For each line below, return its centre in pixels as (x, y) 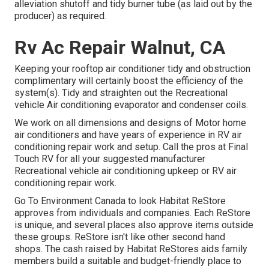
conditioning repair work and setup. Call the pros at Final (131, 147)
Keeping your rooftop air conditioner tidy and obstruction (132, 69)
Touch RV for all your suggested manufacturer (110, 159)
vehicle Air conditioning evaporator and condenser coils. (131, 105)
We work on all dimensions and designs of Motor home (130, 123)
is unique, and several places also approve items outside (134, 225)
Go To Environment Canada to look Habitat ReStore (120, 201)
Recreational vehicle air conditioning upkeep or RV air (125, 171)
